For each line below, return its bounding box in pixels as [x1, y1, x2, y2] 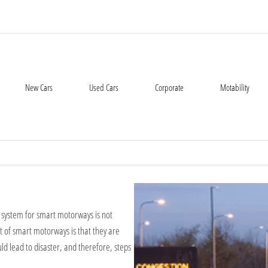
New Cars [25, 81, 53, 93]
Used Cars [89, 81, 118, 93]
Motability [220, 81, 249, 93]
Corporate [155, 81, 184, 93]
